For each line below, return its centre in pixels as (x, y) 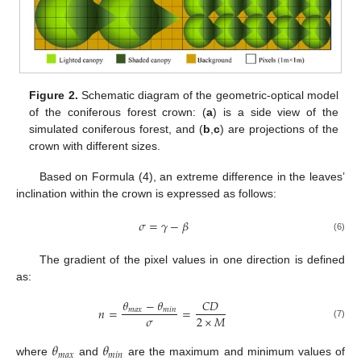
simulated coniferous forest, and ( (116, 129)
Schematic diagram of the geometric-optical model (208, 95)
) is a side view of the (276, 112)
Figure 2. (54, 95)
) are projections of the (279, 129)
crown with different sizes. (95, 145)
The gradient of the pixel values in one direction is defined (192, 260)
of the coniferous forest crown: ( (118, 112)
